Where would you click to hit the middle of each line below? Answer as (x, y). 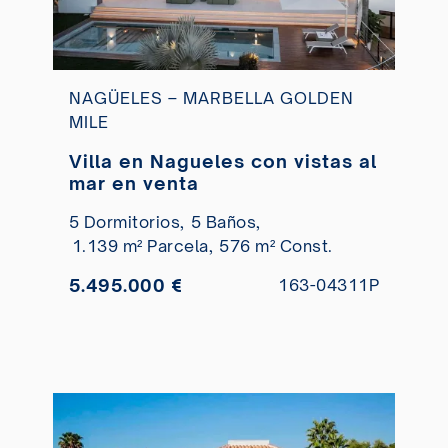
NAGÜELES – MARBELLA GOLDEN (211, 97)
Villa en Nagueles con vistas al (222, 160)
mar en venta (133, 182)
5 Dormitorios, (126, 221)
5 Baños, (225, 221)
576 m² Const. (276, 245)
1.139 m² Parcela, (142, 245)
